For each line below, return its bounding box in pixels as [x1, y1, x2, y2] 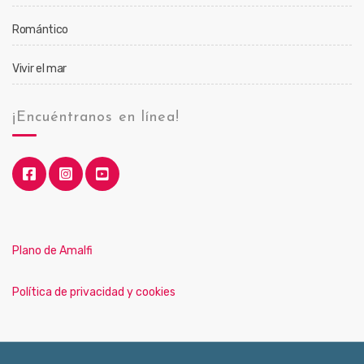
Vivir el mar [12, 62, 67, 76]
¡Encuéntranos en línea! [12, 110, 180, 125]
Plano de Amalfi [12, 244, 93, 258]
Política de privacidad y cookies [12, 285, 175, 299]
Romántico [12, 23, 68, 37]
